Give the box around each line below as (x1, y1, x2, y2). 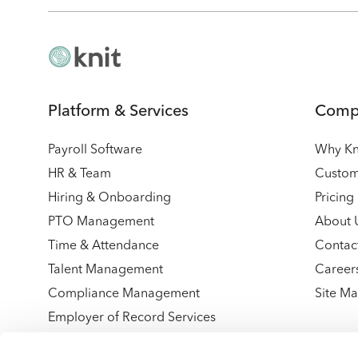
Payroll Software (48, 144, 142, 157)
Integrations (48, 336, 117, 348)
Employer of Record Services (48, 312, 216, 324)
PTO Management (48, 216, 154, 229)
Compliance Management (48, 288, 200, 300)
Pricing (314, 192, 354, 205)
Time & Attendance (48, 240, 159, 253)
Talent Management (48, 264, 163, 276)
